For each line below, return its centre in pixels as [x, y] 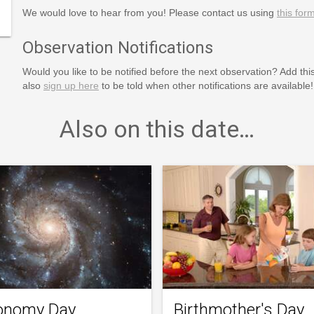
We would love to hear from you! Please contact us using [149, 12]
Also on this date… [157, 129]
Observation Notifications [117, 47]
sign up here [71, 85]
